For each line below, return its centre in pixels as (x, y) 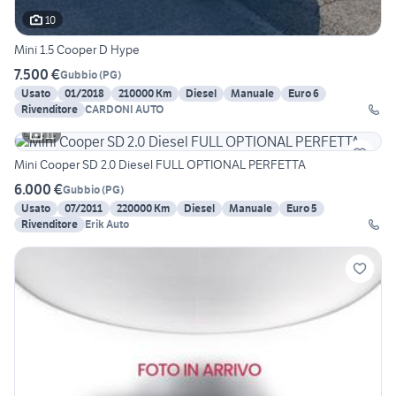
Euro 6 (304, 94)
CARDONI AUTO (124, 110)
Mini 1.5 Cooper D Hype (77, 50)
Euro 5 (302, 209)
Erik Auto (107, 225)
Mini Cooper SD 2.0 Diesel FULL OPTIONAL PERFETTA (160, 165)
